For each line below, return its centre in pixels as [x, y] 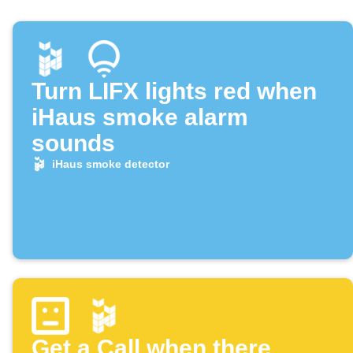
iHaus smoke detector [110, 164]
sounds [73, 143]
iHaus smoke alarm [140, 117]
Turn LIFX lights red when [174, 91]
